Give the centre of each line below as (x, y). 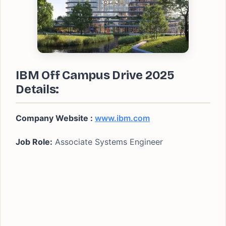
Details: (38, 89)
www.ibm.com (122, 118)
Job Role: (34, 142)
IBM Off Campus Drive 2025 (95, 75)
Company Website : (55, 118)
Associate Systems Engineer (108, 142)
